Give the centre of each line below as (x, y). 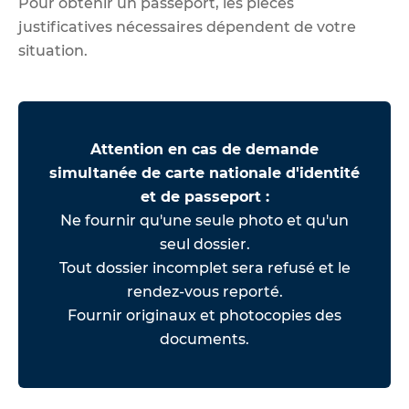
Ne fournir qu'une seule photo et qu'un (204, 221)
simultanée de (107, 173)
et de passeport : (204, 197)
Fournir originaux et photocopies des (204, 316)
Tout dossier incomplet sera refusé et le (204, 268)
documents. (204, 340)
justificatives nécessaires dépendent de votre (187, 26)
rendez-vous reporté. (204, 292)
